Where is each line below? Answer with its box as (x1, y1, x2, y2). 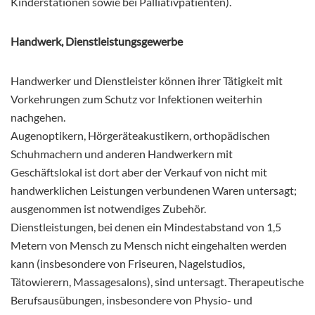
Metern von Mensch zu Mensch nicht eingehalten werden (11, 238, 287, 252)
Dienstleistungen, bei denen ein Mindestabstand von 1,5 (11, 219, 281, 233)
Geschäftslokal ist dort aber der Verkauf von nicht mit (11, 165, 267, 179)
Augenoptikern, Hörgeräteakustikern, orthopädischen (11, 128, 270, 142)
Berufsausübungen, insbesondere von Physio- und (11, 292, 252, 307)
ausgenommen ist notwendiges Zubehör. (11, 201, 206, 215)
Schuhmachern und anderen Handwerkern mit (11, 146, 233, 160)
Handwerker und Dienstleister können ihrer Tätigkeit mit (11, 73, 283, 87)
